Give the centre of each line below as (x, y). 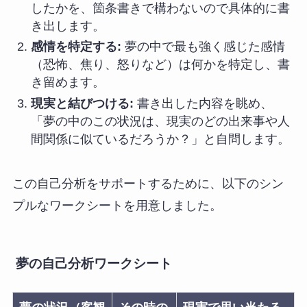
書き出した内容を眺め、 (203, 103)
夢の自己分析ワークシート (92, 263)
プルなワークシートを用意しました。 (117, 205)
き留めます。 (67, 83)
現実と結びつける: (82, 103)
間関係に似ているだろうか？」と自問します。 (160, 139)
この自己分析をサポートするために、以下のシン (148, 183)
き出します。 (67, 26)
